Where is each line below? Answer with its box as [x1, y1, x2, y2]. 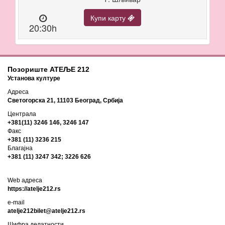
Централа [8, 110, 36, 118]
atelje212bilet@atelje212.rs [8, 207, 85, 214]
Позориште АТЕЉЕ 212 [8, 65, 89, 73]
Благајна [8, 144, 33, 152]
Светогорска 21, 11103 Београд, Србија [8, 96, 123, 104]
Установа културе [8, 74, 60, 82]
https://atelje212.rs [8, 185, 61, 192]
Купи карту [90, 12, 128, 23]
